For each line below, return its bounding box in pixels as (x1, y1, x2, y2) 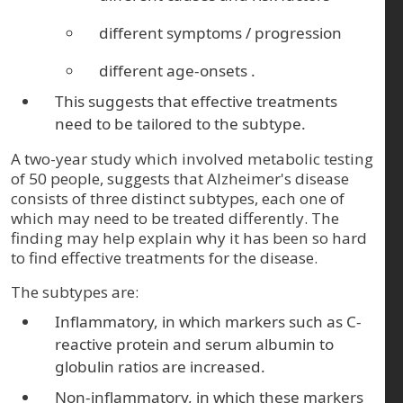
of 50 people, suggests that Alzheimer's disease (11, 167, 349, 189)
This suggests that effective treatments (55, 90, 338, 112)
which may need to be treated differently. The (11, 207, 339, 228)
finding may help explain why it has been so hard (11, 227, 367, 248)
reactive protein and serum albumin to (55, 334, 335, 355)
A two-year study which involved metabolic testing (11, 148, 373, 169)
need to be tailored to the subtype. (55, 112, 307, 134)
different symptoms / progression (99, 22, 343, 43)
